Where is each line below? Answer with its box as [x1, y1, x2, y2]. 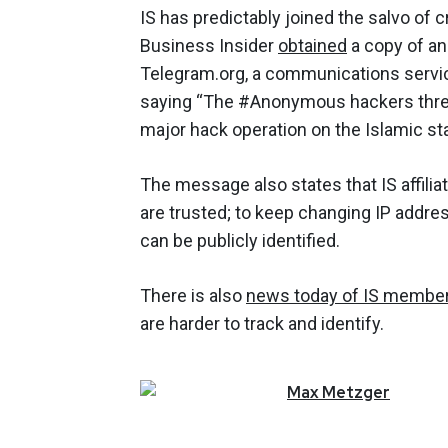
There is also [140, 284, 246, 306]
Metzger [322, 381, 390, 403]
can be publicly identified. [140, 229, 340, 251]
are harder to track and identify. [140, 312, 384, 334]
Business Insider [140, 34, 278, 56]
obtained [278, 34, 347, 56]
